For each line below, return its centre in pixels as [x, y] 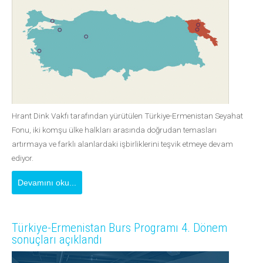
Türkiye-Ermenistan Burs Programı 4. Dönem [119, 228]
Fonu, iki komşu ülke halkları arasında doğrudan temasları [114, 130]
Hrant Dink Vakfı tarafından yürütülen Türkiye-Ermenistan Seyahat [127, 116]
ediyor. [23, 158]
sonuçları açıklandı [57, 240]
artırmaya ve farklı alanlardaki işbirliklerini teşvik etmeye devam [122, 144]
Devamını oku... [47, 183]
